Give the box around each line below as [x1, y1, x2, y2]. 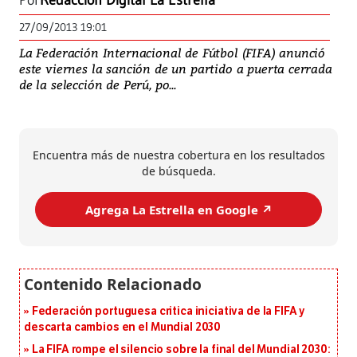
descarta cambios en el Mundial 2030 [24, 320, 222, 335]
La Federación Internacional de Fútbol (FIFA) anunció [19, 45, 326, 61]
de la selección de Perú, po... [19, 76, 176, 93]
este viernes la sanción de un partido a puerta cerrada [19, 61, 332, 77]
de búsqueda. [141, 163, 216, 179]
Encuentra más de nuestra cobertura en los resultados [32, 147, 325, 163]
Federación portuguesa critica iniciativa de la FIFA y [31, 304, 306, 319]
